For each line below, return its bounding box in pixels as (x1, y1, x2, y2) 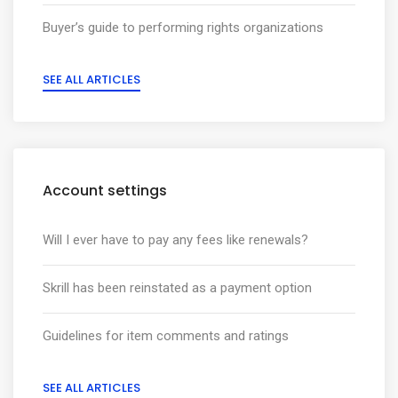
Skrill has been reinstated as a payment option (43, 280, 312, 296)
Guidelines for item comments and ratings (43, 328, 289, 344)
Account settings (43, 180, 167, 201)
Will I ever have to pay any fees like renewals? (43, 232, 308, 248)
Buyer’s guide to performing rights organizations (43, 20, 323, 36)
